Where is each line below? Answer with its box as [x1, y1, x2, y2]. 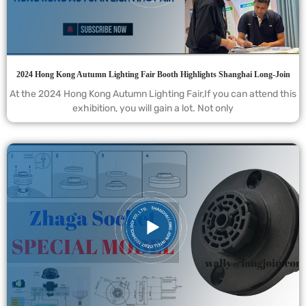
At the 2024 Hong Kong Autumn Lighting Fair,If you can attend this [10, 87, 296, 100]
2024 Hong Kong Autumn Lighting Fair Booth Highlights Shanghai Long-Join [16, 69, 290, 79]
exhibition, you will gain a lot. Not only [72, 102, 234, 114]
